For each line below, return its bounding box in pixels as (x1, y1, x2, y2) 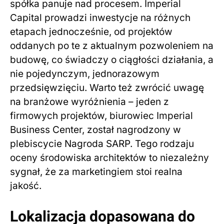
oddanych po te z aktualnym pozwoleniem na (10, 40, 213, 52)
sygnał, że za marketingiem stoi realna (10, 166, 182, 178)
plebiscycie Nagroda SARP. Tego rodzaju (10, 138, 194, 150)
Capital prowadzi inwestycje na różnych (10, 12, 190, 24)
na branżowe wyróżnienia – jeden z (10, 96, 169, 108)
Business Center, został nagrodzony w (10, 124, 181, 136)
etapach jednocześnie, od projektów (10, 26, 172, 38)
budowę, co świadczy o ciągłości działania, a (10, 54, 213, 66)
